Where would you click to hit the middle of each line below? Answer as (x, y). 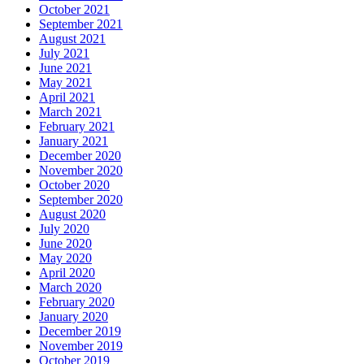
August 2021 (72, 39)
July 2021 (64, 54)
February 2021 (77, 127)
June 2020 (65, 244)
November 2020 (81, 171)
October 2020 (74, 185)
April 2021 (67, 97)
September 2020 (81, 200)
